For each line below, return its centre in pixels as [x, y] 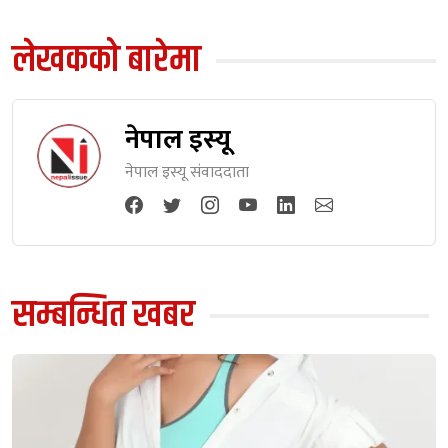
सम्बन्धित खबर [103, 316]
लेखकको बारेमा [106, 61]
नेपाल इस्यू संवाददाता [187, 173]
